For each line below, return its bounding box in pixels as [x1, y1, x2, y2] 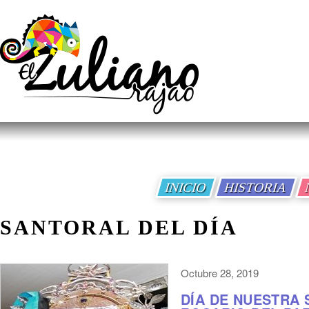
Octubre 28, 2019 [181, 266, 259, 280]
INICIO [163, 180, 209, 195]
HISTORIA [222, 180, 290, 195]
